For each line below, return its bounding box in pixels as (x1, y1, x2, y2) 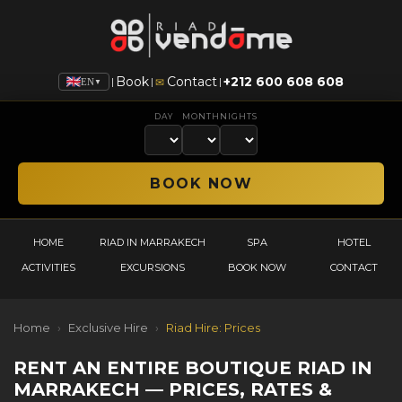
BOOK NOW (227, 261, 286, 275)
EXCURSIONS (120, 261, 185, 275)
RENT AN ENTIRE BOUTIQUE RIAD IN (13, 357, 372, 380)
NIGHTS (220, 111, 258, 122)
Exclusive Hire (68, 320, 148, 336)
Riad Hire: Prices (166, 320, 260, 336)
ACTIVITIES (22, 261, 75, 275)
